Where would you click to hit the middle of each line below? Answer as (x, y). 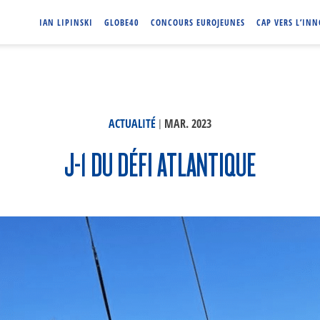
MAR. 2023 (188, 124)
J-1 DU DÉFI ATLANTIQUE (160, 164)
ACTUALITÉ (132, 124)
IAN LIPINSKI (66, 22)
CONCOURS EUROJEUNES (198, 22)
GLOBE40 (122, 22)
